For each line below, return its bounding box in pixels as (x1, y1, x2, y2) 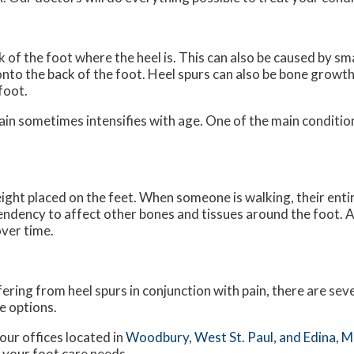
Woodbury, (126, 329, 194, 346)
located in (63, 329, 126, 346)
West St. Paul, (194, 329, 279, 346)
